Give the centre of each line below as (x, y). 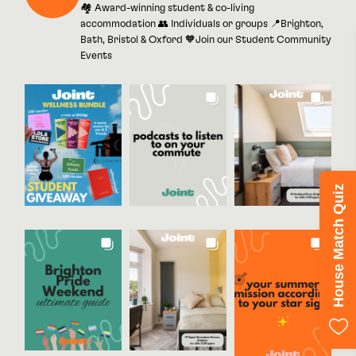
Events (96, 56)
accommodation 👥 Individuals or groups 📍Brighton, (202, 25)
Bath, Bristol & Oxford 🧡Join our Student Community (206, 41)
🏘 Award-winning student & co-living (167, 9)
